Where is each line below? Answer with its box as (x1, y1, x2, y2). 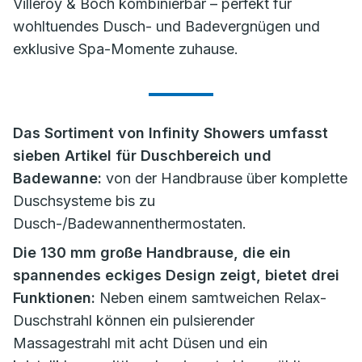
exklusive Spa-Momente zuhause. (13, 40, 238, 57)
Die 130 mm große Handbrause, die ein (13, 244, 291, 261)
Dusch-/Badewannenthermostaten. (13, 215, 250, 232)
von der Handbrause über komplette (102, 170, 347, 187)
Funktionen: (13, 289, 95, 306)
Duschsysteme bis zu (13, 192, 155, 209)
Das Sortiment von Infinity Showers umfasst (13, 124, 328, 141)
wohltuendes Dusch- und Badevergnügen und (13, 18, 320, 35)
